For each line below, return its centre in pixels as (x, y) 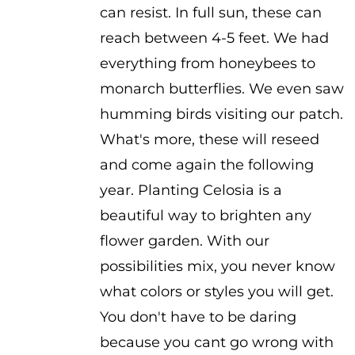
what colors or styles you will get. (216, 292)
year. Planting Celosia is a (191, 190)
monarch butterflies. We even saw (221, 89)
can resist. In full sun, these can (210, 13)
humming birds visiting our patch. (221, 114)
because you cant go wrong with (216, 342)
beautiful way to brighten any (205, 216)
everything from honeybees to (207, 63)
